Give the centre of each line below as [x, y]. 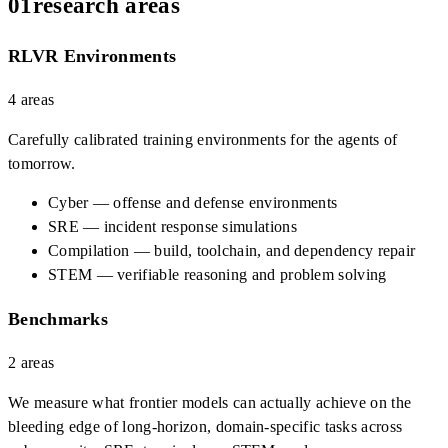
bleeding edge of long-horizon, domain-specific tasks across [205, 426]
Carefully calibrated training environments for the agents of [203, 139]
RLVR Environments [92, 55]
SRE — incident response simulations [172, 227]
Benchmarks [58, 319]
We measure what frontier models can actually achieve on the [210, 402]
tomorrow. [42, 163]
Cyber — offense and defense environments [193, 203]
